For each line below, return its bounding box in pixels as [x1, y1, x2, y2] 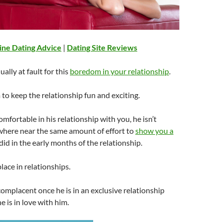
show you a [135, 125, 173, 135]
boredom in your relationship [70, 66, 169, 76]
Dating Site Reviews [67, 42, 137, 52]
